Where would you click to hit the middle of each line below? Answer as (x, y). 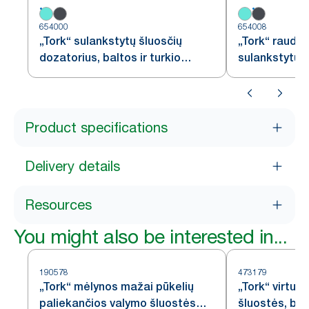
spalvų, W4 (68, 74)
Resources (58, 205)
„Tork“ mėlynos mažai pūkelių (117, 287)
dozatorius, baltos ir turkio (110, 58)
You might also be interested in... (150, 237)
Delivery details (72, 166)
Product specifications (96, 128)
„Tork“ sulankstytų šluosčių (111, 41)
